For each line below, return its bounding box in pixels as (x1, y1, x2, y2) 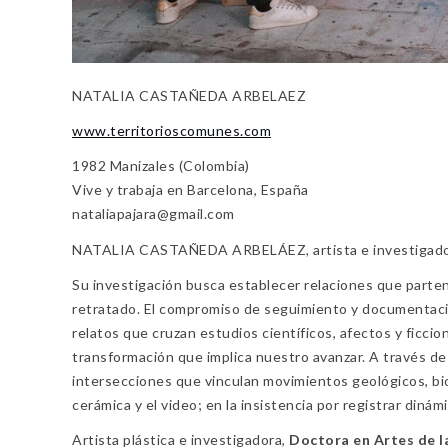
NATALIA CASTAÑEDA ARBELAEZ (72, 87, 306, 104)
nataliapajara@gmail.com (72, 205, 235, 223)
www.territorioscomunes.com (72, 122, 271, 140)
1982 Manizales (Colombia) (72, 157, 250, 175)
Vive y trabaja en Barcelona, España (72, 181, 309, 199)
